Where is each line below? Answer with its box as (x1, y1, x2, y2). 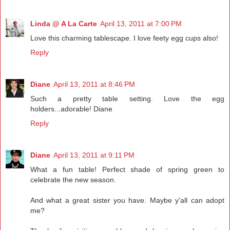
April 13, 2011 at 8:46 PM (53, 80, 135, 88)
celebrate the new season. (30, 175, 116, 184)
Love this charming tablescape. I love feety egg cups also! (30, 33, 218, 42)
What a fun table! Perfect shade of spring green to (30, 165, 224, 174)
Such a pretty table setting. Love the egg (30, 94, 224, 103)
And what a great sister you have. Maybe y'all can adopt (30, 196, 224, 204)
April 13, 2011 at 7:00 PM (100, 19, 182, 28)
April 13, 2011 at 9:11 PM (53, 150, 135, 159)
